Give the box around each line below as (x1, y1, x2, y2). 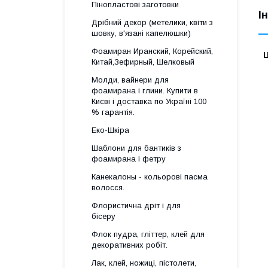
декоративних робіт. (92, 240, 167, 249)
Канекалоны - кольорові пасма (92, 172, 208, 181)
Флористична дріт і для (92, 201, 181, 210)
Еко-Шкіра (92, 126, 129, 135)
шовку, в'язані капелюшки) (92, 29, 191, 38)
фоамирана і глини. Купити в (92, 86, 198, 95)
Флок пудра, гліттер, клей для (92, 230, 205, 239)
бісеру (92, 212, 115, 221)
